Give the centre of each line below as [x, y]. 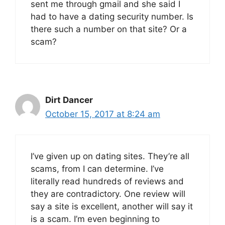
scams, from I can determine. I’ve [97, 168]
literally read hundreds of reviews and [107, 181]
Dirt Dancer [69, 100]
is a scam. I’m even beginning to [95, 219]
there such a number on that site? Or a [109, 29]
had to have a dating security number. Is [112, 17]
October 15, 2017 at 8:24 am [103, 114]
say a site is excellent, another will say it [112, 206]
